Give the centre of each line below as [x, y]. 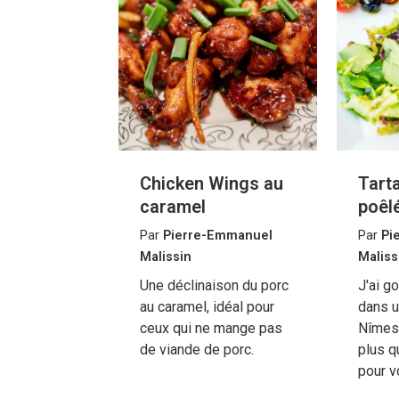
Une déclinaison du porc [215, 285]
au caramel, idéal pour [208, 306]
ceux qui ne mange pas [212, 328]
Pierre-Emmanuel [218, 235]
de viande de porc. [197, 349]
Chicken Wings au [212, 183]
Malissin [166, 256]
